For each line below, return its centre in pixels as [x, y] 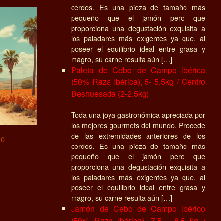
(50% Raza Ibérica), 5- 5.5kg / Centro [138, 81]
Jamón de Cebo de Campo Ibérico [138, 208]
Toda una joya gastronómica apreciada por [138, 114]
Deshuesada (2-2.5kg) [110, 93]
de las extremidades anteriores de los [138, 135]
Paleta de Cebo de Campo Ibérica [138, 70]
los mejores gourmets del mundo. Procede [138, 125]
